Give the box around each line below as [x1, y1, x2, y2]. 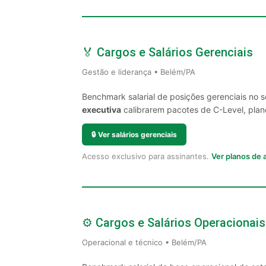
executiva [82, 104, 121, 115]
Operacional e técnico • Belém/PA [82, 237, 207, 247]
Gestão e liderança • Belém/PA [82, 67, 195, 77]
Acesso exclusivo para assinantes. [82, 151, 211, 161]
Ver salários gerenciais [98, 130, 177, 139]
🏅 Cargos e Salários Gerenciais [82, 45, 253, 59]
